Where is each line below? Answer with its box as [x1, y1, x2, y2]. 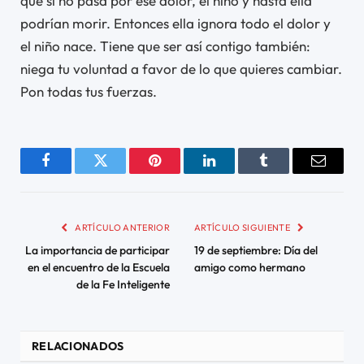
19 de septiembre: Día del [194, 242, 318, 258]
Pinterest [154, 165, 205, 180]
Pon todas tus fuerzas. [20, 82, 157, 100]
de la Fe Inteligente [76, 276, 170, 292]
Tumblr [262, 165, 305, 180]
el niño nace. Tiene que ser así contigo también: [20, 37, 310, 54]
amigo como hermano [194, 259, 305, 275]
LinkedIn [208, 165, 262, 180]
